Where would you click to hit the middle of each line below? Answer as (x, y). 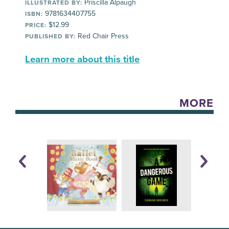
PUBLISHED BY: (51, 36)
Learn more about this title (83, 59)
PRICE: (36, 25)
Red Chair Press (102, 36)
